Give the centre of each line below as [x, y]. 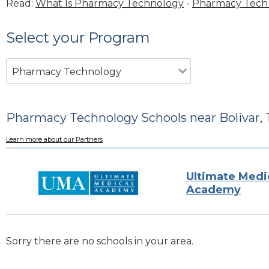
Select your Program [78, 37]
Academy [213, 189]
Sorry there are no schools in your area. [100, 241]
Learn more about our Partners [54, 140]
